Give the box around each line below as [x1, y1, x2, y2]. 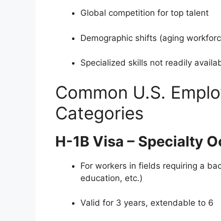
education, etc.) [80, 173, 143, 183]
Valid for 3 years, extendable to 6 [80, 198, 214, 208]
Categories [55, 102, 144, 123]
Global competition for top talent [80, 8, 209, 18]
